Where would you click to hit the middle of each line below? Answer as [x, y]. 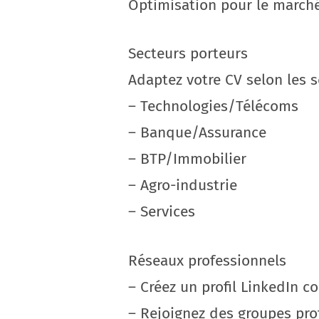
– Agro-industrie [183, 185]
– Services [162, 211]
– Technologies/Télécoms [213, 106]
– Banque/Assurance [197, 132]
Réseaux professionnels [207, 260]
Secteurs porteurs [188, 53]
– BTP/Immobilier [187, 159]
